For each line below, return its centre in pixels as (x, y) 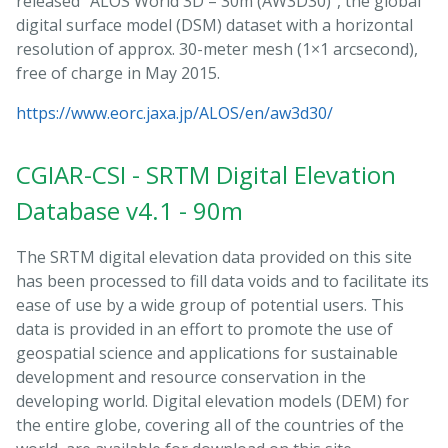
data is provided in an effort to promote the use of (204, 329)
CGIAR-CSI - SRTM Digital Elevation (206, 175)
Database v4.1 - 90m (129, 211)
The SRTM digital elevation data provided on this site (214, 257)
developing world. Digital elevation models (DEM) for (212, 401)
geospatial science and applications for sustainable (207, 353)
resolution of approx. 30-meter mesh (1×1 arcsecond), (217, 49)
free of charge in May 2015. (118, 73)
